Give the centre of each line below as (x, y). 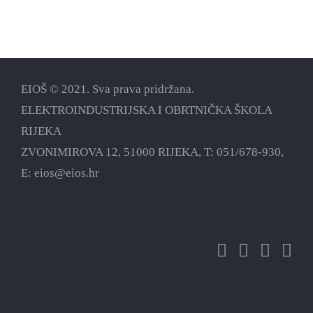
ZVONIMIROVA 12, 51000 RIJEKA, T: (119, 152)
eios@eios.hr (67, 173)
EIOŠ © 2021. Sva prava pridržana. (108, 89)
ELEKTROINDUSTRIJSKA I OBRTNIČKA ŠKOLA (146, 110)
